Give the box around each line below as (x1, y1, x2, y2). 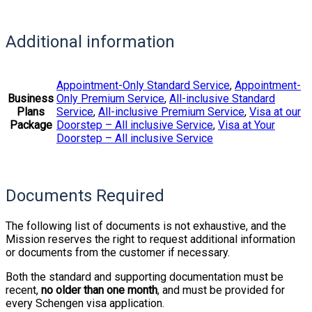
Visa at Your (218, 118, 275, 132)
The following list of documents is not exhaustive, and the (6, 219, 286, 233)
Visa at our (249, 104, 301, 118)
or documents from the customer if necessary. (6, 245, 230, 259)
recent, (6, 283, 41, 297)
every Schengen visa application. (6, 296, 164, 310)
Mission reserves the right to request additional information (6, 232, 295, 246)
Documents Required (6, 185, 164, 205)
